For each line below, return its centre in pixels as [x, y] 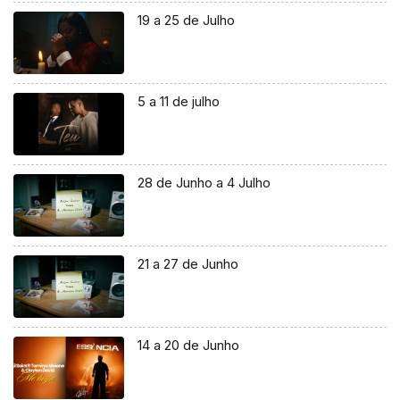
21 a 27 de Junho [188, 263]
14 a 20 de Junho [189, 345]
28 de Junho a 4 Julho [204, 182]
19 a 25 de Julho [187, 20]
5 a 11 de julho [179, 101]
